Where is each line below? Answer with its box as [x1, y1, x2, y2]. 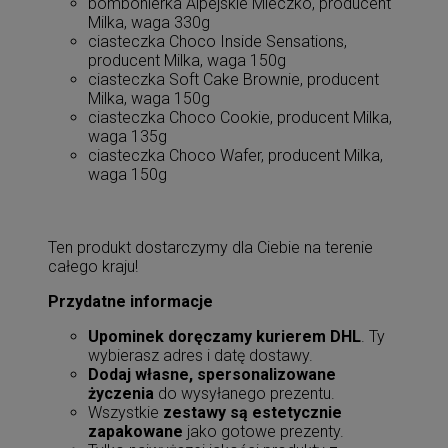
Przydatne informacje [48, 292, 213, 311]
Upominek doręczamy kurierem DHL [88, 327, 361, 346]
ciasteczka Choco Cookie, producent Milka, [88, 108, 392, 127]
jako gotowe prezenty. [183, 422, 344, 441]
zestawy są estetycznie [163, 403, 342, 422]
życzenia [88, 384, 154, 403]
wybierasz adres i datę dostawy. [88, 346, 313, 365]
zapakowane [88, 422, 183, 441]
